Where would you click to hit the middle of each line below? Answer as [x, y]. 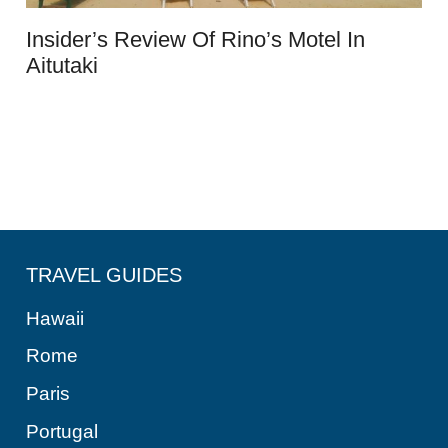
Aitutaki [62, 65]
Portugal [62, 431]
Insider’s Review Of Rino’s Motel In [196, 39]
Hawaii [55, 318]
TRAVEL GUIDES [104, 274]
